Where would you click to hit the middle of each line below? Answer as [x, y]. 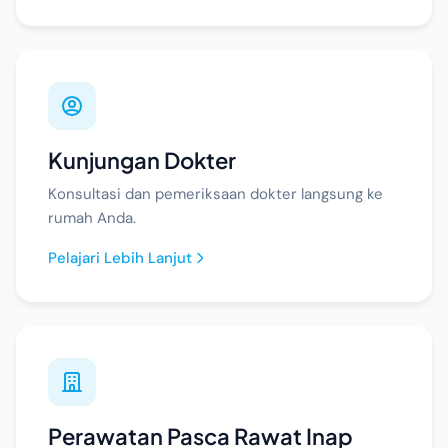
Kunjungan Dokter [142, 160]
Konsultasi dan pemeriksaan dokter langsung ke [215, 194]
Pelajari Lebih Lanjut [120, 258]
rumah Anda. [92, 218]
